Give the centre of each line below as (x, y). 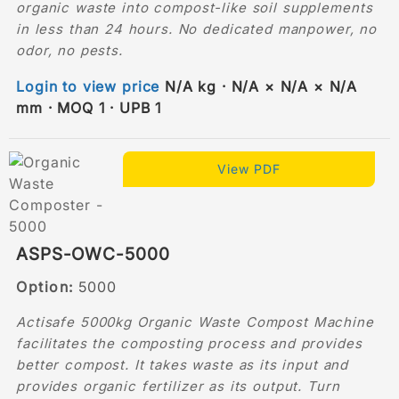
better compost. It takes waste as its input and (183, 364)
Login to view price (88, 86)
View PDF (249, 168)
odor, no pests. (69, 50)
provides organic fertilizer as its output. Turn (178, 386)
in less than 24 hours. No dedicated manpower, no (196, 28)
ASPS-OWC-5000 (93, 254)
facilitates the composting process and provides (189, 343)
